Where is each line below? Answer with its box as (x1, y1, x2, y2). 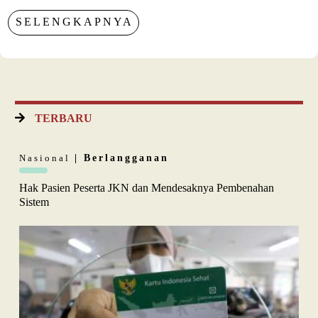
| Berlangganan (75, 153, 169, 164)
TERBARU (35, 112, 92, 125)
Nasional (19, 153, 75, 164)
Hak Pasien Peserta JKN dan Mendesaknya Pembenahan (19, 182, 274, 194)
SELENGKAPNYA (16, 16, 134, 28)
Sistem (19, 196, 49, 209)
